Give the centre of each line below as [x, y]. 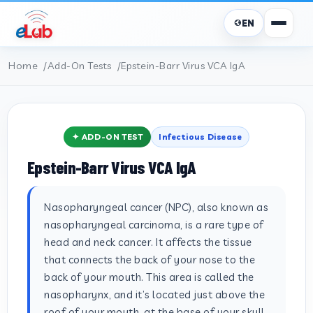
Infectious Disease [201, 137]
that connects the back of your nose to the [150, 260]
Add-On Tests [79, 66]
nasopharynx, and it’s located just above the [154, 294]
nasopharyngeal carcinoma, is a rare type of [154, 225]
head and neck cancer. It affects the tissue [148, 242]
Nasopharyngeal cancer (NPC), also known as [156, 207]
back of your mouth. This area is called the [149, 277]
